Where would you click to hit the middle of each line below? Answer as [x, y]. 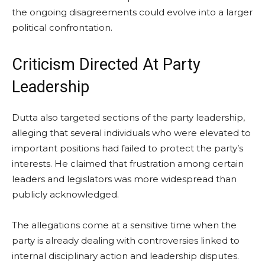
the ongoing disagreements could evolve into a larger [132, 12]
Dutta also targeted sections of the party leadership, [128, 117]
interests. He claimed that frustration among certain [128, 163]
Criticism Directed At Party [106, 64]
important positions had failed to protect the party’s [127, 148]
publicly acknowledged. [65, 194]
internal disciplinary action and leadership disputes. [125, 256]
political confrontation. [62, 27]
